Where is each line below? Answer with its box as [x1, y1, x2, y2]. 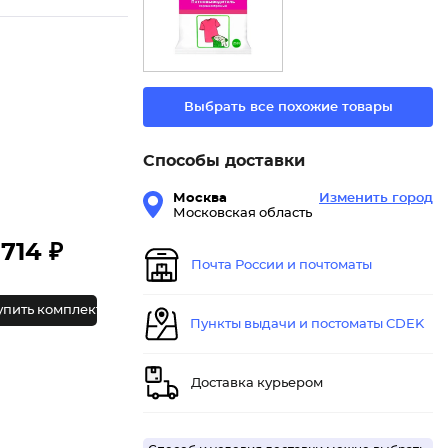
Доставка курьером [191, 376, 323, 390]
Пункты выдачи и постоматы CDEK [190, 317, 424, 331]
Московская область [173, 207, 312, 221]
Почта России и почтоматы [191, 258, 372, 272]
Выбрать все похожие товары [183, 100, 393, 114]
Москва [173, 192, 227, 206]
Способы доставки [143, 153, 305, 170]
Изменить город [319, 192, 433, 206]
